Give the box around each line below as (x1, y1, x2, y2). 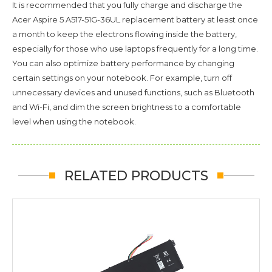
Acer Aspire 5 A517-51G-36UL (12, 14, 120, 24)
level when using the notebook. (12, 116, 136, 126)
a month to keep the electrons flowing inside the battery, (12, 29, 237, 39)
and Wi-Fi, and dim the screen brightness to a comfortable (12, 101, 241, 112)
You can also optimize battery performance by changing (12, 58, 234, 68)
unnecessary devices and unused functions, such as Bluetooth (12, 87, 254, 97)
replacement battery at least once (120, 14, 258, 24)
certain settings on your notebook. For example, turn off (12, 72, 232, 83)
